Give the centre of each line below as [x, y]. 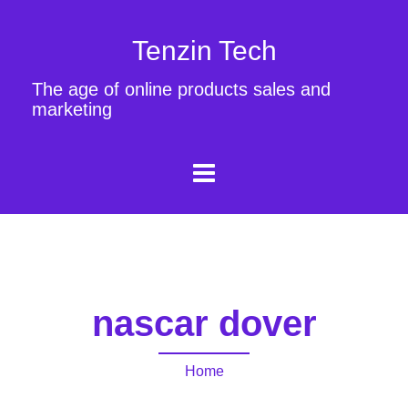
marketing [72, 109]
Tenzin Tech [204, 51]
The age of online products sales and [181, 89]
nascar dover [204, 323]
